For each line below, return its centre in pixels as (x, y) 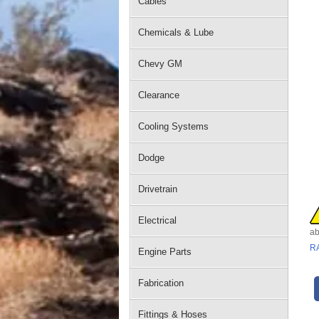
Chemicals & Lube (176, 32)
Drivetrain (158, 189)
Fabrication (161, 283)
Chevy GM (160, 64)
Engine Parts (165, 252)
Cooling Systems (173, 126)
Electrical (157, 220)
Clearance (159, 95)
